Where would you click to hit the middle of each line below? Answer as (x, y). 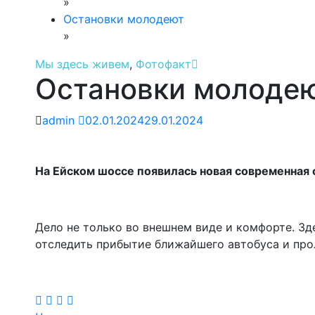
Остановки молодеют (124, 19)
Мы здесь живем (82, 64)
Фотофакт (163, 64)
